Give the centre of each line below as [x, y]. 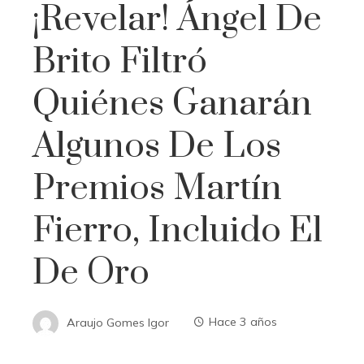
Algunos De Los [157, 146]
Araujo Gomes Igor [118, 322]
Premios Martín [157, 188]
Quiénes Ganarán [172, 104]
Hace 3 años [243, 322]
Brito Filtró [120, 61]
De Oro [91, 273]
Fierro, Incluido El [178, 230]
